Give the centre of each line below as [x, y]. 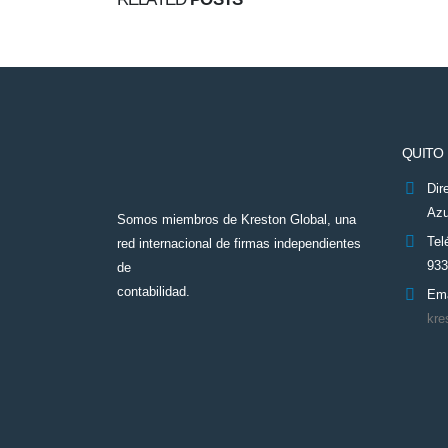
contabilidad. [153, 291]
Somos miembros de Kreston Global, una [236, 219]
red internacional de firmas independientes [239, 243]
